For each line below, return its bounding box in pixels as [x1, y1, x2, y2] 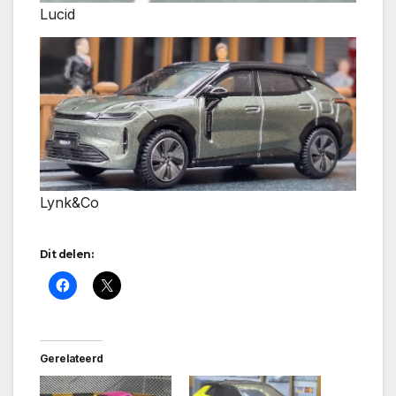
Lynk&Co [40, 194, 99, 212]
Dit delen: [40, 247, 93, 262]
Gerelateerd [40, 352, 103, 366]
